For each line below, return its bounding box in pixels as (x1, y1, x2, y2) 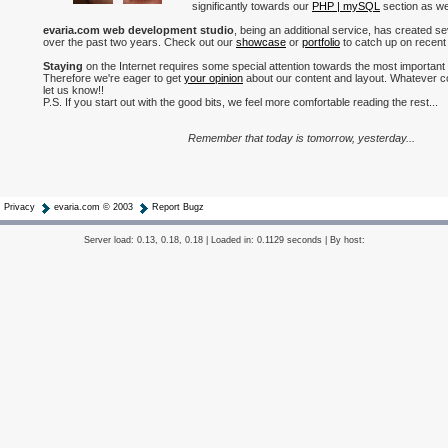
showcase (236, 36, 286, 48)
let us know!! (43, 84, 104, 96)
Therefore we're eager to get (43, 72, 184, 84)
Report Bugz (152, 202, 204, 213)
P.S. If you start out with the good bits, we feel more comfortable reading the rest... (43, 96, 438, 108)
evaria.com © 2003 (54, 202, 133, 213)
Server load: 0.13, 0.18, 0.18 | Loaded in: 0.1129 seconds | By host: (83, 235, 365, 245)
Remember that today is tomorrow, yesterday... (188, 132, 415, 144)
